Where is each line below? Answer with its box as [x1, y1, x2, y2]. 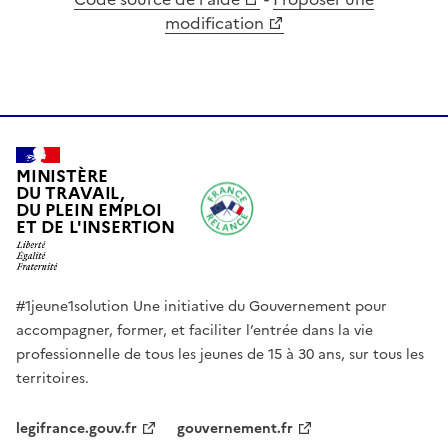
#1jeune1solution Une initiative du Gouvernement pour [16, 296, 387, 318]
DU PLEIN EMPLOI [16, 197, 172, 223]
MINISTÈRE [16, 163, 118, 189]
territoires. [16, 368, 89, 390]
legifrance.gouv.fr [16, 418, 137, 440]
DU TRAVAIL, [16, 180, 135, 206]
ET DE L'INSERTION [16, 214, 176, 240]
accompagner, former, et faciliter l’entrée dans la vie [16, 320, 373, 342]
